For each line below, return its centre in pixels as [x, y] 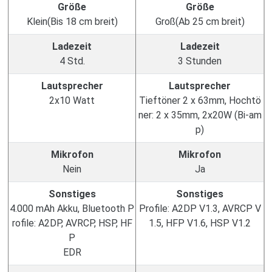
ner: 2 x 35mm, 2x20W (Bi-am [200, 115]
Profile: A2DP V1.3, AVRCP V [200, 209]
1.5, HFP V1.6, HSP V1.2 [200, 223]
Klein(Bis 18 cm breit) [72, 22]
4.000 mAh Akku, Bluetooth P [72, 209]
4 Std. [72, 61]
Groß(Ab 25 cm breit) [200, 22]
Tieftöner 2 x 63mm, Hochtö [200, 100]
